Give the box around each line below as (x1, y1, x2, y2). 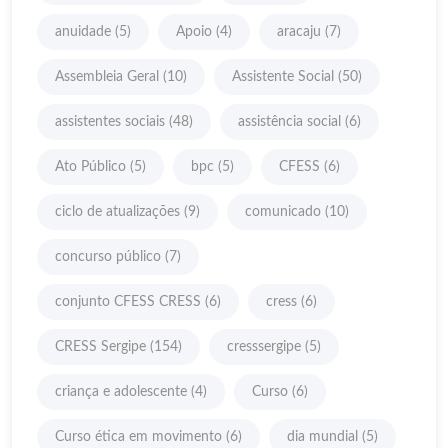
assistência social (238, 114, 341, 129)
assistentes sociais (55, 114, 165, 129)
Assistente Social (232, 69, 334, 84)
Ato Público (55, 159, 126, 174)
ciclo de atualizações (55, 204, 180, 219)
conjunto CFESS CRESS (55, 294, 201, 309)
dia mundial (287, 429, 358, 444)
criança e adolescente (55, 384, 187, 399)
